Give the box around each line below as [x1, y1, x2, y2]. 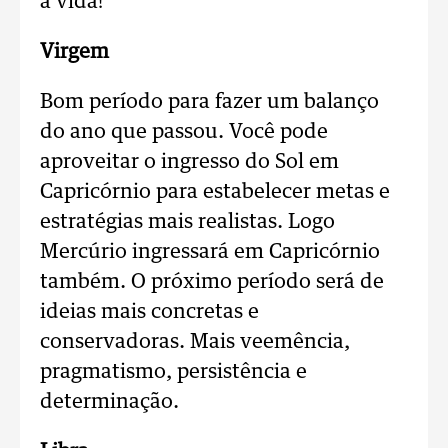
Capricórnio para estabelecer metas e [40, 182, 390, 202]
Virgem [40, 42, 109, 62]
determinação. [40, 392, 179, 412]
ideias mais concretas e [40, 302, 259, 322]
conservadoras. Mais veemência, [40, 332, 350, 352]
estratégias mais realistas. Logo [40, 212, 335, 232]
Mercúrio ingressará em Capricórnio [40, 242, 380, 262]
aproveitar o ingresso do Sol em [40, 152, 339, 172]
